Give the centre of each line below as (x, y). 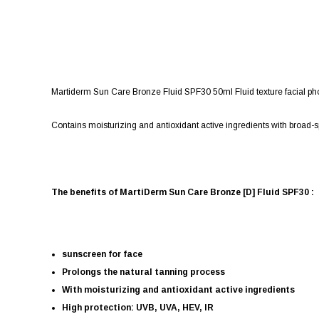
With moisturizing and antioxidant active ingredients (178, 289)
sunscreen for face (102, 254)
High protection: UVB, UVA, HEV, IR (138, 307)
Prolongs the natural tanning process (143, 272)
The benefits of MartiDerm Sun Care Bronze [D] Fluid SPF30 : (183, 192)
